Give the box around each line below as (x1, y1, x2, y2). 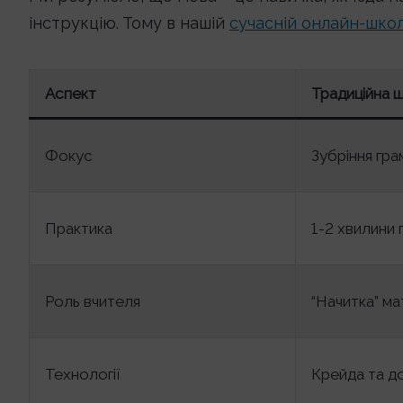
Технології (45, 365, 120, 383)
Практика (45, 219, 112, 237)
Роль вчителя (45, 292, 140, 310)
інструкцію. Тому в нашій (29, 13, 229, 32)
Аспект (45, 85, 96, 103)
